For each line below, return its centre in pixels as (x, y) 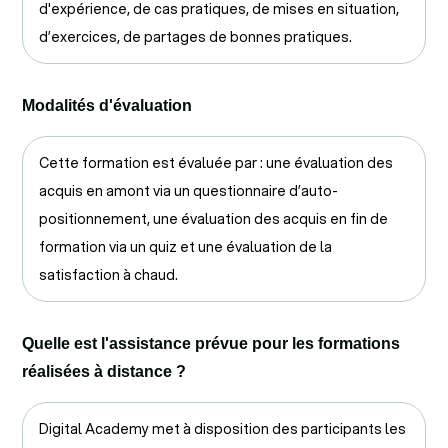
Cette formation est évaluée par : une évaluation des (216, 162)
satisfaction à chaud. (108, 274)
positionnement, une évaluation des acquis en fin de (213, 218)
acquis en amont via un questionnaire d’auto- (188, 190)
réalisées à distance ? (104, 371)
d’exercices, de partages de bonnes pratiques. (195, 36)
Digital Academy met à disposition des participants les (222, 428)
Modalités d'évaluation (107, 105)
